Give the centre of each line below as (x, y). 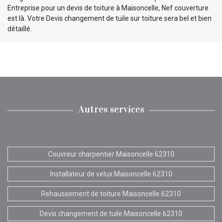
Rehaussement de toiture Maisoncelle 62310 (111, 194)
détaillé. (20, 28)
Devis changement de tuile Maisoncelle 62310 (111, 213)
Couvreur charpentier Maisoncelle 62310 (111, 154)
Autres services (111, 109)
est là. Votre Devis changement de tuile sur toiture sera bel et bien (110, 18)
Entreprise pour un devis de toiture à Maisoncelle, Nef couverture (108, 8)
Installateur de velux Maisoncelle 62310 (111, 174)
